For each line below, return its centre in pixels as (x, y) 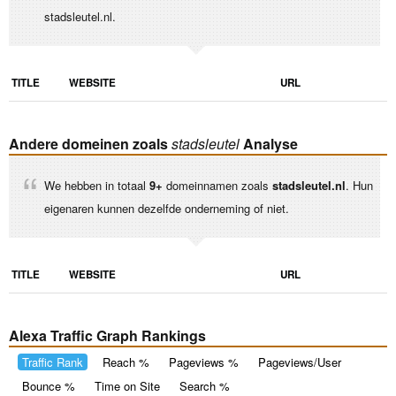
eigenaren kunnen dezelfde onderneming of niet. (167, 208)
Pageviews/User (300, 362)
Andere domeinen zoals (90, 144)
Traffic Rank (53, 362)
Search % (205, 386)
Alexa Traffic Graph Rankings (107, 335)
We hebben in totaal (97, 185)
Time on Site (127, 386)
